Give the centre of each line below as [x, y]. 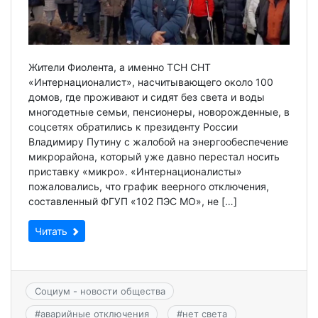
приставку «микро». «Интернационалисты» [135, 171]
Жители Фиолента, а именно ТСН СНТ [120, 67]
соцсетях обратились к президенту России [133, 126]
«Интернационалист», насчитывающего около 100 [151, 82]
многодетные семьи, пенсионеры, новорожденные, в [159, 111]
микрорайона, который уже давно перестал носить [154, 156]
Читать [53, 231]
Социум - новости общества [100, 291]
